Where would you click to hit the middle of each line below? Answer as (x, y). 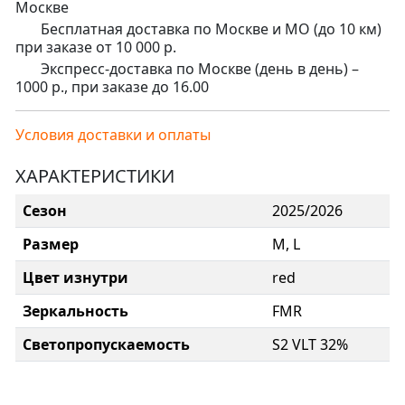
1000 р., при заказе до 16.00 (112, 86)
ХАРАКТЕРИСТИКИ (95, 175)
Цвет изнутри (75, 277)
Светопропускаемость (106, 344)
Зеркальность (75, 311)
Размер (51, 244)
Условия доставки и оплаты (115, 134)
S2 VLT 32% (310, 344)
